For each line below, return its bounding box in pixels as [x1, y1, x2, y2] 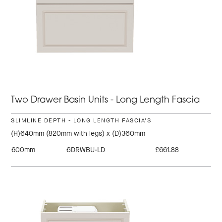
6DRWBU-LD [66, 145, 106, 155]
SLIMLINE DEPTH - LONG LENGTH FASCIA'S [11, 116, 152, 125]
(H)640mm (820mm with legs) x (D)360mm [11, 129, 146, 139]
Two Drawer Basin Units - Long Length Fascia [11, 96, 200, 106]
